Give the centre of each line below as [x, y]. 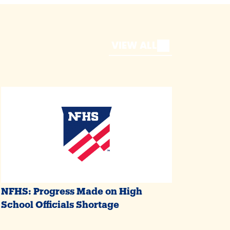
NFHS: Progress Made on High [72, 189]
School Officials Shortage [60, 203]
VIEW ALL [134, 46]
